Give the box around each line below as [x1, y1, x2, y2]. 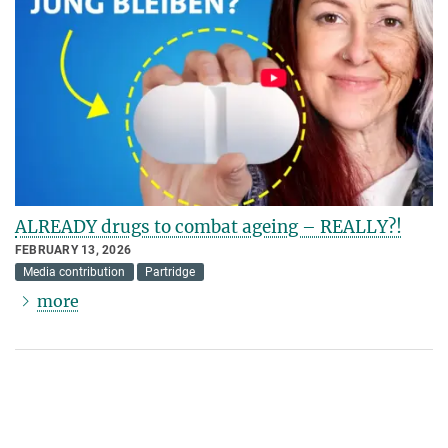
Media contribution [23, 265, 126, 280]
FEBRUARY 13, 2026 [15, 243, 132, 258]
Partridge [145, 265, 196, 280]
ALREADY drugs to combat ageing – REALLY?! [15, 216, 402, 239]
